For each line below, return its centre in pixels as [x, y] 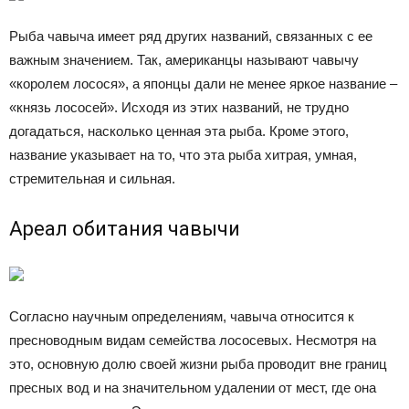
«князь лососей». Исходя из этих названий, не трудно [179, 107]
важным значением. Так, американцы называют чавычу [186, 60]
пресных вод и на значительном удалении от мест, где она [193, 388]
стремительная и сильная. [92, 178]
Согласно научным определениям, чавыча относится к [182, 316]
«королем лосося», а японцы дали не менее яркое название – [203, 84]
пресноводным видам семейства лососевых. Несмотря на [193, 340]
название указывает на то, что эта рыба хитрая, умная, [183, 155]
